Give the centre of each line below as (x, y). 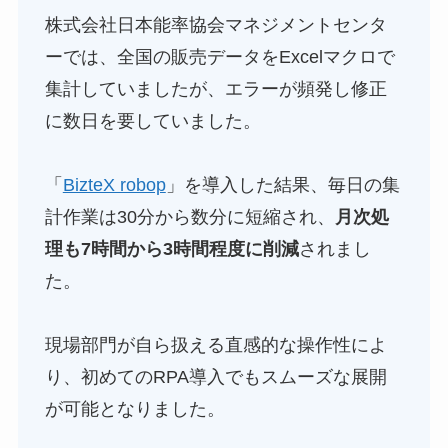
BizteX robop (114, 184)
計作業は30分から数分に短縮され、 (189, 216)
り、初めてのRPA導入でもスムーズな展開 (215, 376)
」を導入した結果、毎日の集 (282, 184)
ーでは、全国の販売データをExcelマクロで (219, 56)
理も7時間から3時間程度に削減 (171, 248)
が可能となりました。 (134, 408)
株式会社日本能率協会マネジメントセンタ (215, 24)
